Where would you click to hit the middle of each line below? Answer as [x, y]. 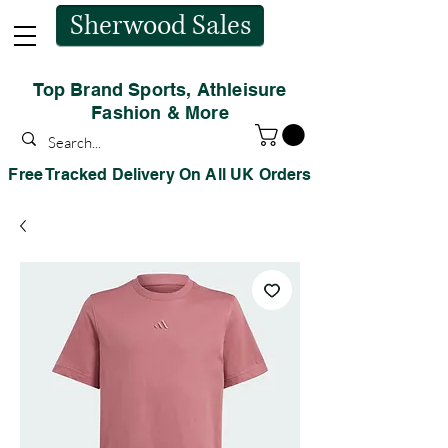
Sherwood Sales [160, 26]
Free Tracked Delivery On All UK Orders [160, 175]
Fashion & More [160, 112]
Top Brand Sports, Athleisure [160, 89]
